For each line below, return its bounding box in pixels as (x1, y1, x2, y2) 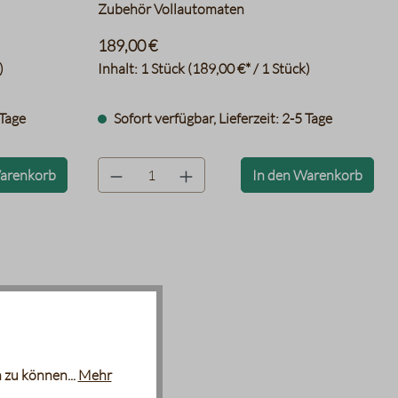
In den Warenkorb (251, 166, 362, 184)
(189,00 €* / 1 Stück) (187, 60, 310, 77)
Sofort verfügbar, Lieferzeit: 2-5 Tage (110, 109, 332, 127)
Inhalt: (97, 60, 140, 77)
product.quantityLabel (96, 158, 234, 176)
